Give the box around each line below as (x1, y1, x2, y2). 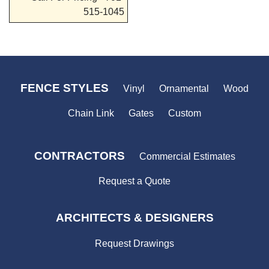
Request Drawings (95, 238, 174, 249)
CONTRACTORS (34, 149, 125, 162)
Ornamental (159, 83, 209, 94)
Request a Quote (98, 176, 171, 187)
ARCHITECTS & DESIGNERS (55, 211, 214, 225)
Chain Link (68, 107, 114, 118)
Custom (168, 107, 201, 118)
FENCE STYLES (20, 81, 109, 94)
